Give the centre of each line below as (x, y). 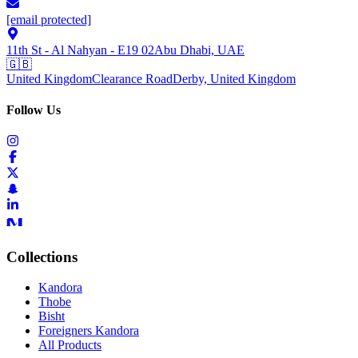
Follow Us (34, 109)
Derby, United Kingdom (234, 78)
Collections (42, 257)
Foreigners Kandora (89, 331)
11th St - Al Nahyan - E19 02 (80, 50)
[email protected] (49, 19)
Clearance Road (132, 78)
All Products (70, 345)
